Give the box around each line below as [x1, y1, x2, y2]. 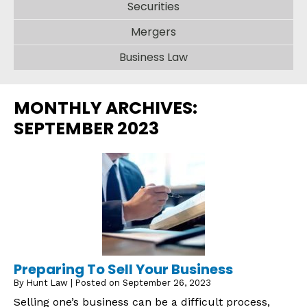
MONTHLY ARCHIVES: [14, 96, 197, 121]
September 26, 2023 [123, 278, 211, 288]
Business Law [119, 49, 188, 66]
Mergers [131, 24, 176, 40]
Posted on [75, 278, 123, 288]
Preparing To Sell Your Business [14, 260, 233, 280]
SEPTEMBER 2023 [14, 116, 159, 141]
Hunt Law [27, 278, 68, 288]
